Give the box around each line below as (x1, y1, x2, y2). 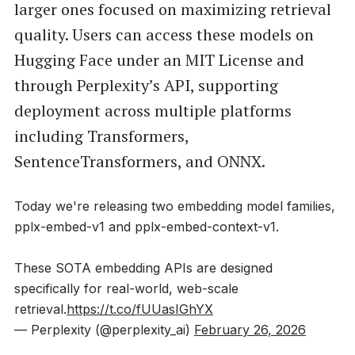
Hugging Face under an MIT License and (13, 49, 304, 71)
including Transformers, (13, 125, 189, 147)
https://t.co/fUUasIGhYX (66, 300, 213, 317)
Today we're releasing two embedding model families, (13, 197, 335, 214)
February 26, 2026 (193, 321, 306, 338)
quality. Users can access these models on (13, 24, 314, 46)
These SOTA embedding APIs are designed (13, 259, 273, 276)
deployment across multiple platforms (13, 100, 292, 122)
